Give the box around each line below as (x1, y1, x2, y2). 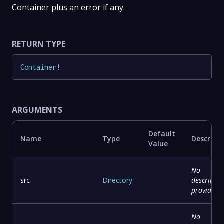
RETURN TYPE (12, 38, 65, 49)
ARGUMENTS (12, 104, 62, 116)
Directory (102, 175, 132, 185)
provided (191, 185, 219, 195)
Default (148, 129, 175, 139)
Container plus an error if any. (12, 1, 125, 13)
